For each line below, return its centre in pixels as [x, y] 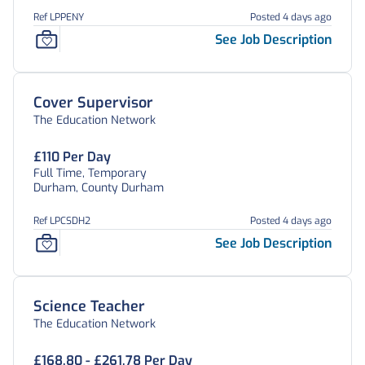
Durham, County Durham [99, 188]
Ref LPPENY [59, 17]
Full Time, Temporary [90, 173]
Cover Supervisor [93, 103]
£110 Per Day [72, 157]
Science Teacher [89, 306]
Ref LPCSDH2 [62, 221]
